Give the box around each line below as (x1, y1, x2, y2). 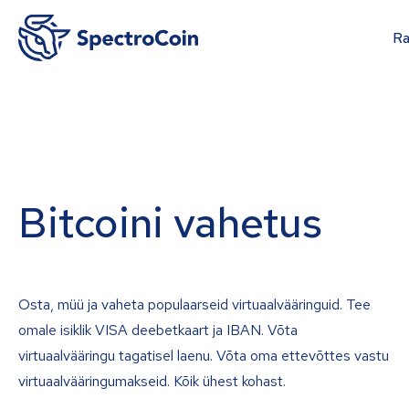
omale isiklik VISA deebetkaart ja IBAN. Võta (18, 320, 298, 340)
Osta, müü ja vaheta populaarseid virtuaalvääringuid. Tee (18, 294, 371, 314)
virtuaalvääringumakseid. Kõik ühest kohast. (18, 371, 286, 391)
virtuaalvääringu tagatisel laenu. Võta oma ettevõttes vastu (18, 345, 389, 365)
